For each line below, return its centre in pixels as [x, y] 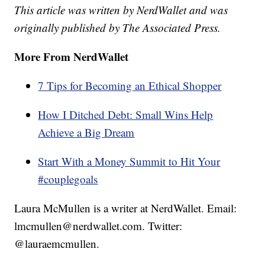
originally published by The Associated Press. [118, 28]
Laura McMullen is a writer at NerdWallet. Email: [126, 208]
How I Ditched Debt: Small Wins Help [126, 115]
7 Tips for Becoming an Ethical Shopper [130, 86]
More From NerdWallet [72, 57]
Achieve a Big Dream [86, 132]
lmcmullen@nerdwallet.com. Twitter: [98, 226]
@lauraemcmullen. [57, 244]
